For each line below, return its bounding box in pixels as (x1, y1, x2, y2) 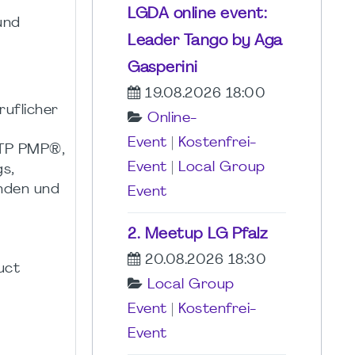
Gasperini (128, 59, 198, 76)
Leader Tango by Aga (128, 32, 283, 49)
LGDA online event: (128, 6, 267, 22)
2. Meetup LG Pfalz (128, 226, 267, 242)
